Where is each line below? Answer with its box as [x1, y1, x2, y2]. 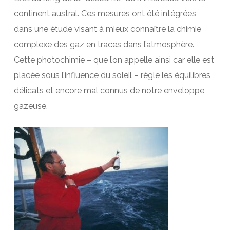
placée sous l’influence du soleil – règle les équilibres [13, 70, 210, 81]
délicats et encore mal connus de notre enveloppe [13, 86, 204, 96]
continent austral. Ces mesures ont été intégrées [13, 9, 196, 19]
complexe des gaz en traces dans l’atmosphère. [13, 40, 194, 50]
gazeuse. [13, 101, 48, 111]
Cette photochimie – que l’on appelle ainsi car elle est [13, 55, 214, 65]
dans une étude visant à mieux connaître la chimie [13, 24, 201, 34]
